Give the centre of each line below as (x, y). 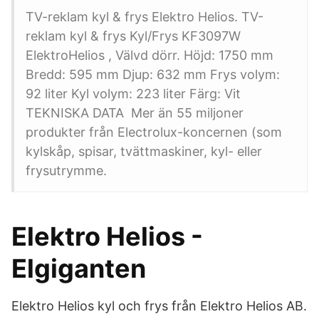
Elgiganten (79, 268)
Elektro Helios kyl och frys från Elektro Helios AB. (159, 306)
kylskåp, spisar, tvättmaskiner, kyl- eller (144, 151)
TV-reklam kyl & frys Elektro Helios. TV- (145, 17)
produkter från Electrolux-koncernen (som (154, 132)
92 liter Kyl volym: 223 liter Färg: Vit (133, 94)
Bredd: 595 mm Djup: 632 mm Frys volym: (153, 74)
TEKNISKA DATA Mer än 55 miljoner (135, 113)
